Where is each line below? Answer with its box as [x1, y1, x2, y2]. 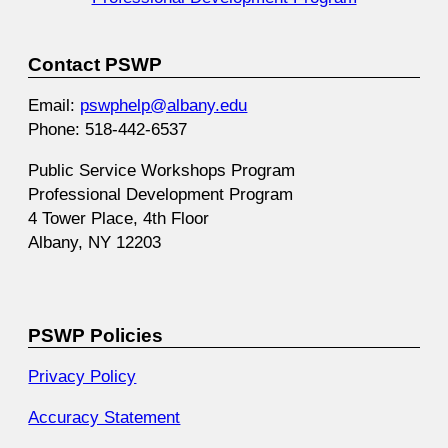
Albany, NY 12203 [28, 232, 162, 253]
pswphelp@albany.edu [80, 95, 248, 116]
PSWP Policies [28, 324, 164, 346]
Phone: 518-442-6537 [28, 119, 188, 140]
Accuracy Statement [28, 407, 181, 428]
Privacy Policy [28, 365, 137, 386]
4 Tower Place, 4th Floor [28, 208, 210, 229]
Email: [28, 95, 81, 116]
